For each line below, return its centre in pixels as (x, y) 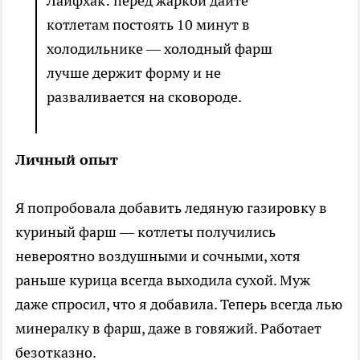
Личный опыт (67, 160)
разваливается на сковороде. (144, 97)
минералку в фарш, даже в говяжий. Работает (168, 329)
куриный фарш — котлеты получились (145, 232)
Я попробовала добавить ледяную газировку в (171, 208)
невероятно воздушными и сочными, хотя (158, 256)
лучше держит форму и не (134, 73)
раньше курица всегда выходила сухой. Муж (163, 280)
